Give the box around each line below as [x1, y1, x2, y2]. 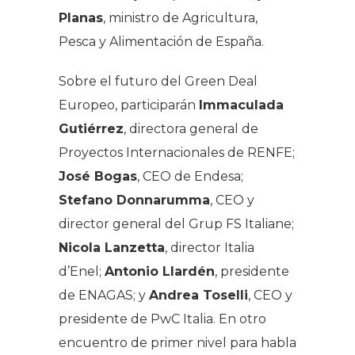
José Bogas [59, 168, 137, 184]
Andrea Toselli [149, 287, 248, 303]
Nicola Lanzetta [59, 239, 165, 255]
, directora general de [124, 120, 258, 136]
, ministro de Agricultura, [103, 10, 258, 25]
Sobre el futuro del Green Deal [59, 73, 258, 89]
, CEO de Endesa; [137, 168, 243, 184]
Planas [59, 10, 103, 25]
